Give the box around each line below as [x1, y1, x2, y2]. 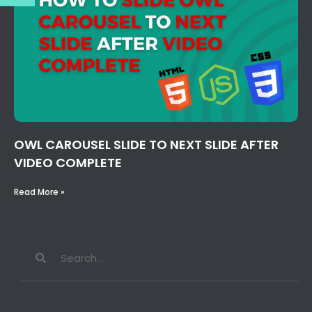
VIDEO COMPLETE [14, 153, 122, 171]
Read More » [14, 185, 65, 198]
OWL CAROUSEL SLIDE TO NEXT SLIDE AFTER [14, 135, 279, 153]
